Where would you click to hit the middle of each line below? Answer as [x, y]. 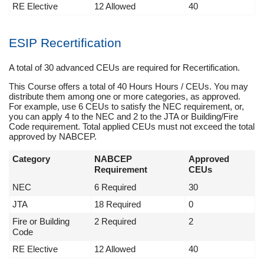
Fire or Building [41, 222]
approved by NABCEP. [53, 137]
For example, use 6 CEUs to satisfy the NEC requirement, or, [126, 107]
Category [31, 159]
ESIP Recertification [65, 42]
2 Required [115, 222]
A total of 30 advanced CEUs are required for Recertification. [124, 68]
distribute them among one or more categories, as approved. [125, 97]
